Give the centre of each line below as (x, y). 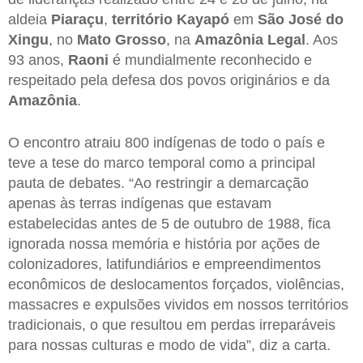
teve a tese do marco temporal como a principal (162, 163)
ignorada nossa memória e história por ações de (164, 244)
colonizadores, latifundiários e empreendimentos (164, 265)
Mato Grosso (122, 40)
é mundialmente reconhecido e (210, 60)
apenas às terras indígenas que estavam (140, 204)
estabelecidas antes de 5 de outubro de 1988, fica (169, 224)
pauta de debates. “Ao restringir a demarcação (158, 184)
